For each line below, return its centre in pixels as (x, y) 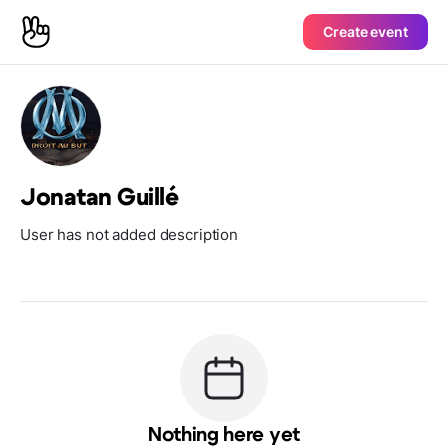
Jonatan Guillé (99, 198)
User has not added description (129, 234)
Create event (365, 31)
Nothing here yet (224, 435)
